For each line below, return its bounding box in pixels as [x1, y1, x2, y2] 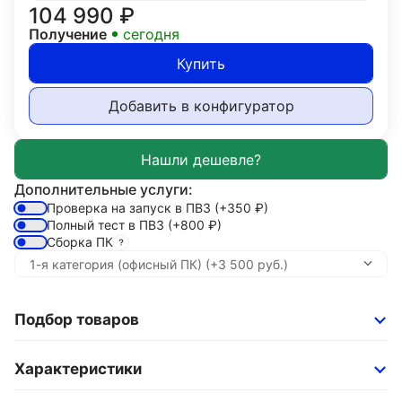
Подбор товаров [14, 310, 139, 328]
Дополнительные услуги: [14, 180, 193, 198]
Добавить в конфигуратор [108, 97, 294, 115]
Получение [29, 25, 107, 43]
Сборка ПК [47, 234, 113, 249]
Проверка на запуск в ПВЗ [47, 200, 214, 215]
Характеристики [14, 360, 142, 378]
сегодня [122, 25, 179, 43]
